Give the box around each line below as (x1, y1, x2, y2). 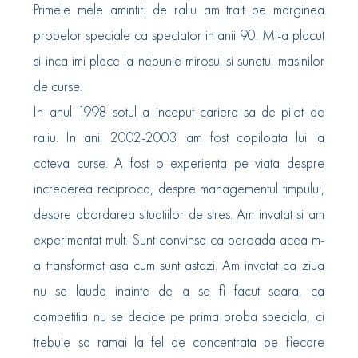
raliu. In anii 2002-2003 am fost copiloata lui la (34, 128, 324, 147)
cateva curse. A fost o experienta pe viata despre (34, 153, 324, 173)
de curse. (34, 77, 83, 96)
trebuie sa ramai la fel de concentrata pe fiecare (34, 332, 324, 352)
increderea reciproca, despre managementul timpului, (34, 179, 324, 198)
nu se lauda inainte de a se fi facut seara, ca (34, 281, 324, 300)
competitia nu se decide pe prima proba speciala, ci (34, 307, 324, 326)
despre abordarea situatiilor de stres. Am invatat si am (34, 205, 324, 224)
